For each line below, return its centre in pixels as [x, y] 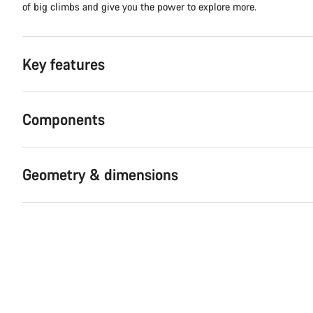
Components [64, 119]
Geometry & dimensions [100, 174]
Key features [64, 64]
